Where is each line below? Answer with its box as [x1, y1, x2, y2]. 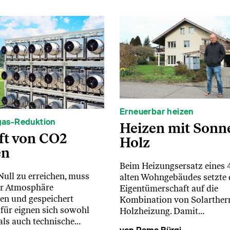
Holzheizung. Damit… [119, 205, 204, 216]
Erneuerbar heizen [119, 106, 194, 117]
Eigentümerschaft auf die [119, 183, 218, 194]
